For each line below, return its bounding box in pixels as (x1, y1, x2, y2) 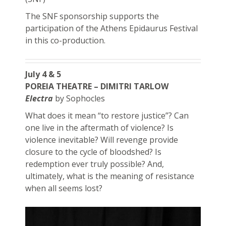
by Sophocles (54, 92, 105, 104)
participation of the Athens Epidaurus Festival (25, 22, 198, 34)
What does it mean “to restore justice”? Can (25, 109, 189, 121)
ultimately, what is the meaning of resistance (25, 170, 194, 182)
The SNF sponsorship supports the (25, 10, 159, 22)
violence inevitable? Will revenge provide (25, 134, 178, 145)
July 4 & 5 (25, 68, 61, 80)
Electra (25, 92, 53, 104)
